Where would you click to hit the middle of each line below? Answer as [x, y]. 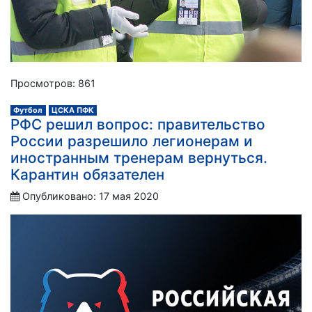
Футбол [28, 110]
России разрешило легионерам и [132, 141]
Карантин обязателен [87, 174]
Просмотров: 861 [53, 83]
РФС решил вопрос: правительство [138, 124]
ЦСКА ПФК [72, 110]
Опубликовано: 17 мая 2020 [91, 196]
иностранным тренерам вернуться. [139, 157]
